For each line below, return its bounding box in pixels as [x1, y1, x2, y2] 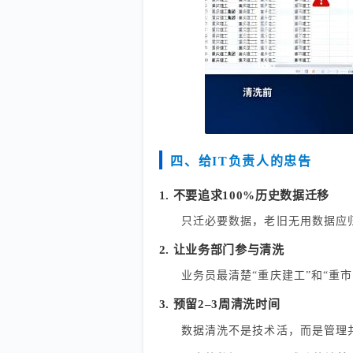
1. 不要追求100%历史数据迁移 [158, 189, 330, 203]
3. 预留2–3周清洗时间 [158, 298, 281, 311]
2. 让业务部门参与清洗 [158, 243, 284, 257]
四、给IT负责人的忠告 [170, 154, 312, 169]
